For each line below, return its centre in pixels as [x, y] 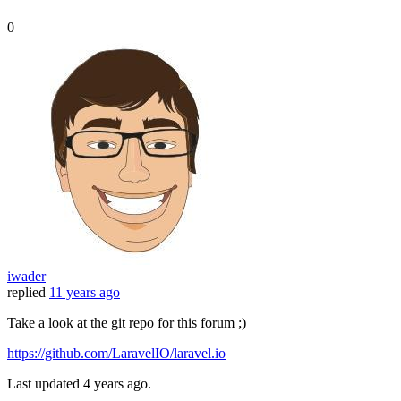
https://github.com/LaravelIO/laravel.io [116, 354]
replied [26, 293]
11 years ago [85, 293]
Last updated [45, 384]
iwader [26, 277]
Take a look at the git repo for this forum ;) [127, 323]
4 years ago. [117, 384]
